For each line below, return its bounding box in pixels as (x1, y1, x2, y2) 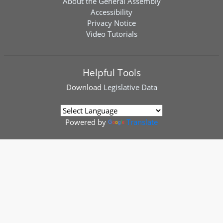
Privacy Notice (87, 18, 136, 28)
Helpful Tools (82, 66, 141, 79)
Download (66, 82, 104, 92)
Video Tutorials (86, 29, 137, 39)
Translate (126, 117, 158, 127)
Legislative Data (103, 82, 157, 92)
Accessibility (91, 7, 132, 17)
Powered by (65, 117, 108, 127)
